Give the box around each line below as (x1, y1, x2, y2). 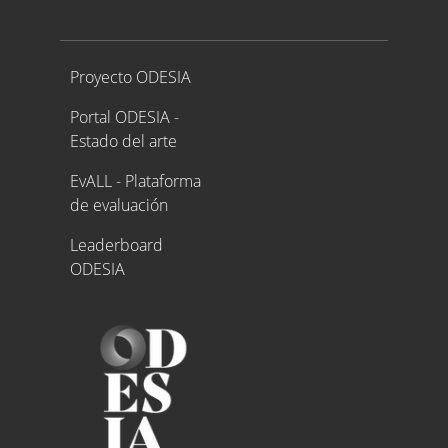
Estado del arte (69, 129, 177, 152)
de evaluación (69, 193, 168, 216)
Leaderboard (69, 233, 163, 256)
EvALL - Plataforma (69, 169, 201, 192)
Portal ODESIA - (69, 105, 179, 128)
